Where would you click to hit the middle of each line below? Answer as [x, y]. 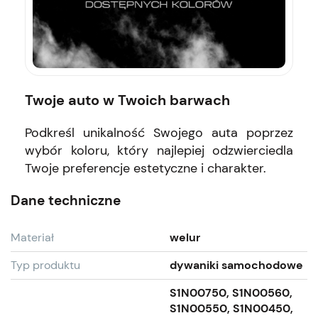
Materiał [32, 237]
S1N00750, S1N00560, [231, 292]
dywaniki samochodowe [236, 265]
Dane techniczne [66, 200]
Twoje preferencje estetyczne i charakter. [146, 168]
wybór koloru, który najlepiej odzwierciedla [159, 150]
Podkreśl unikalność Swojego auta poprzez [159, 132]
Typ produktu [45, 265]
